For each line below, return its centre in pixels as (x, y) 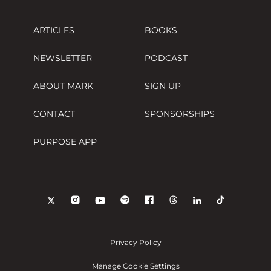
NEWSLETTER (63, 58)
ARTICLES (54, 30)
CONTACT (54, 113)
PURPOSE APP (65, 141)
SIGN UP (163, 86)
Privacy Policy (135, 242)
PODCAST (166, 58)
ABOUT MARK (63, 86)
